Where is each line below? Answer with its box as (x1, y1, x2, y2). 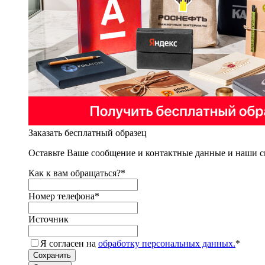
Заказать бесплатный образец (28, 127, 147, 138)
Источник (28, 214, 69, 224)
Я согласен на (40, 238, 98, 248)
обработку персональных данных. (98, 238, 235, 248)
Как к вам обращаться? (28, 167, 121, 178)
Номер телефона (28, 190, 95, 201)
